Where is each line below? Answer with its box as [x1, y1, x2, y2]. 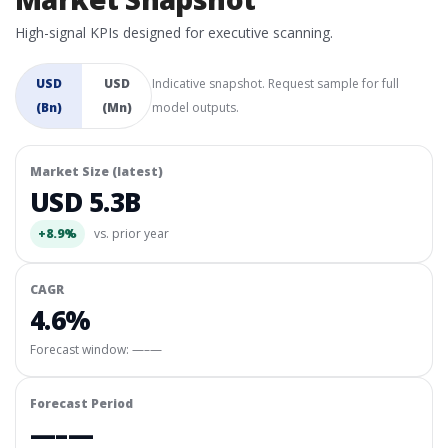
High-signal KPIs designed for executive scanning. [15, 23, 333, 42]
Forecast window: [30, 341, 132, 358]
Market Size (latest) [30, 163, 163, 180]
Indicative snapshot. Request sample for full [152, 75, 400, 92]
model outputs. [152, 99, 240, 116]
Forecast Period [30, 395, 133, 412]
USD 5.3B [30, 184, 141, 220]
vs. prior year [91, 225, 169, 242]
